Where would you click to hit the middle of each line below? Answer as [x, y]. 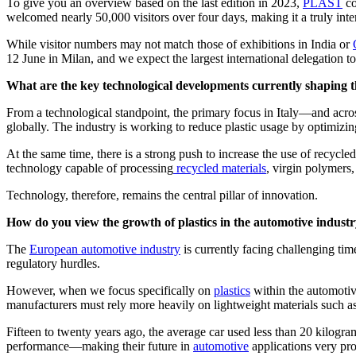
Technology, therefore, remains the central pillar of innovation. [162, 195]
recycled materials [220, 168]
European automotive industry [105, 249]
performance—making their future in [100, 346]
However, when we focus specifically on [110, 290]
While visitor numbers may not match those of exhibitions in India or [180, 44]
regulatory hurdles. [53, 263]
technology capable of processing [90, 168]
